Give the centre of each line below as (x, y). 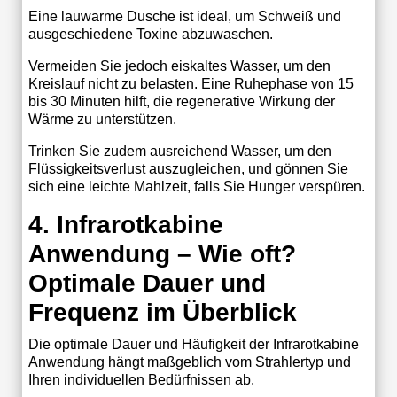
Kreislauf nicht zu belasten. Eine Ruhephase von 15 (191, 83)
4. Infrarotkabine (125, 224)
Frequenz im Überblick (162, 312)
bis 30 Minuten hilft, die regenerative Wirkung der (181, 101)
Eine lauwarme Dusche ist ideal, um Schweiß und (184, 16)
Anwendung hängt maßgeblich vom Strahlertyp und (189, 362)
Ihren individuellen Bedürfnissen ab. (141, 379)
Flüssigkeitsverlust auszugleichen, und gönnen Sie (188, 168)
